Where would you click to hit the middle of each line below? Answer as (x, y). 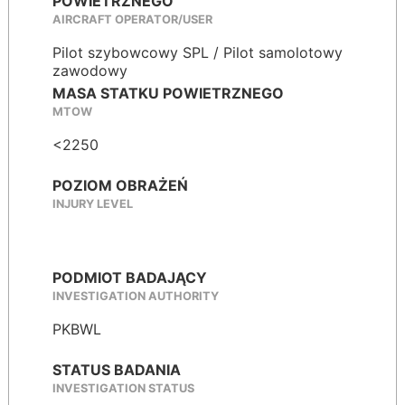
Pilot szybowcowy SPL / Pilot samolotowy (198, 53)
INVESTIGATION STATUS (123, 388)
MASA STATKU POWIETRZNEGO (168, 93)
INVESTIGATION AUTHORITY (136, 296)
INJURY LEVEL (93, 203)
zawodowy (90, 71)
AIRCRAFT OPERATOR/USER (132, 19)
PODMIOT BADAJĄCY (130, 277)
